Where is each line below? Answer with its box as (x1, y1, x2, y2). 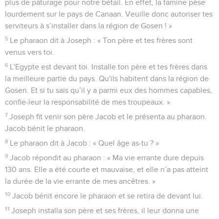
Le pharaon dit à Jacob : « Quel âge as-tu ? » (10, 139, 159, 147)
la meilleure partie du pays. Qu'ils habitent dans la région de (5, 74, 209, 83)
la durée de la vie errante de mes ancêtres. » (5, 177, 155, 185)
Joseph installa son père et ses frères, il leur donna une (11, 206, 199, 215)
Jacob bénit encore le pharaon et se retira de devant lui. (12, 192, 203, 200)
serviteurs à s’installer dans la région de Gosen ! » (5, 22, 172, 30)
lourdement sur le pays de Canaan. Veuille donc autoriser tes (5, 10, 213, 18)
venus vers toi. (5, 48, 54, 56)
